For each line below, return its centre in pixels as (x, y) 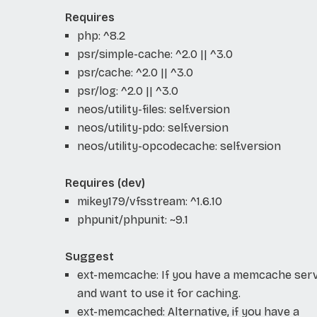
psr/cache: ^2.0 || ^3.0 (135, 72)
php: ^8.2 (101, 35)
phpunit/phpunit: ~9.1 (132, 219)
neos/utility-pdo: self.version (152, 127)
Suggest (89, 256)
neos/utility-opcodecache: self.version (179, 146)
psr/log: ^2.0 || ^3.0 (127, 91)
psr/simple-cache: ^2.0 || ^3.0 (155, 54)
